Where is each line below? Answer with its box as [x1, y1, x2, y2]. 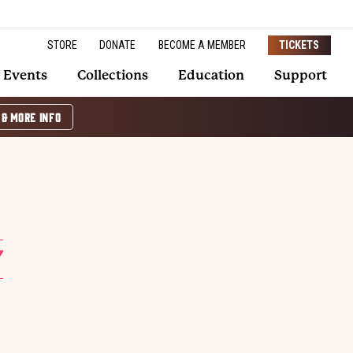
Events [2, 68, 47, 84]
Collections [76, 68, 148, 84]
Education [177, 68, 244, 84]
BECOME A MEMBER [158, 38, 246, 51]
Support [273, 68, 327, 84]
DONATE [99, 38, 136, 51]
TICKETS [279, 38, 320, 51]
